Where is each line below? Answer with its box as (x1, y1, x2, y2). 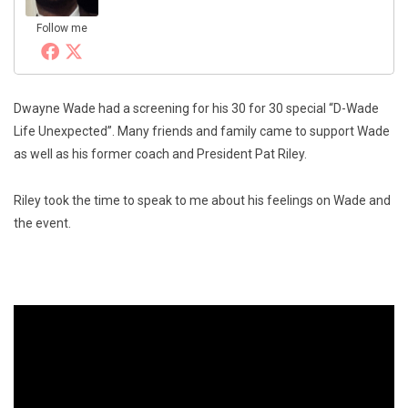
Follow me (36, 21, 87, 35)
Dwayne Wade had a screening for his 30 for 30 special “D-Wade (14, 100, 379, 116)
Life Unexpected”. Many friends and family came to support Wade (14, 123, 390, 138)
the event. (14, 215, 71, 230)
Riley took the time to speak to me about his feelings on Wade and (14, 192, 391, 208)
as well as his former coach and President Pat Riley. (14, 146, 307, 161)
